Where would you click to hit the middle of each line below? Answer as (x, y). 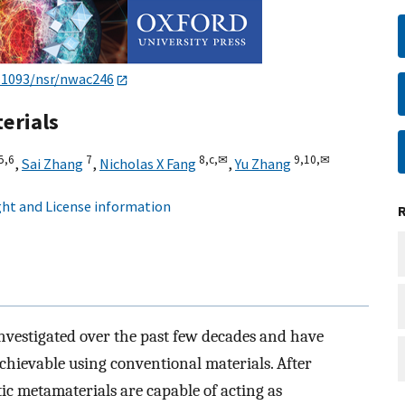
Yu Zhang (263, 164)
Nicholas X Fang (148, 164)
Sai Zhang (52, 164)
